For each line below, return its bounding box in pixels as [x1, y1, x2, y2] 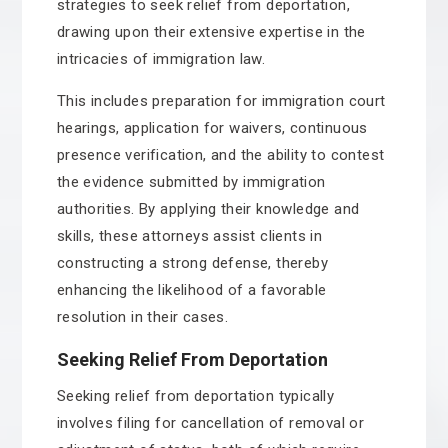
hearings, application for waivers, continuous [56, 119, 368, 137]
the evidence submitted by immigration [56, 173, 326, 191]
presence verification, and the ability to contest [56, 146, 385, 164]
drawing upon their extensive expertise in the [56, 23, 366, 41]
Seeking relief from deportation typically [56, 387, 335, 405]
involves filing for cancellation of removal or [56, 414, 365, 432]
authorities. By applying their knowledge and [56, 200, 360, 218]
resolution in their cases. [56, 308, 229, 326]
